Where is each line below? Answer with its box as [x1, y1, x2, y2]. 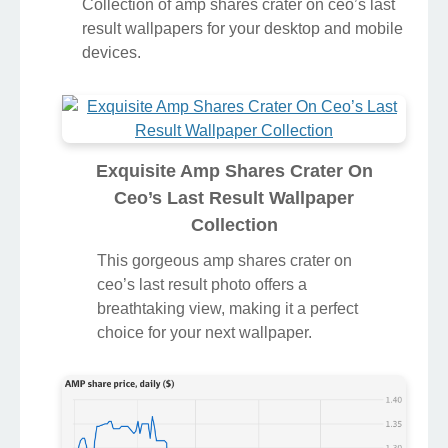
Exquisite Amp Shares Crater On [95, 160, 373, 181]
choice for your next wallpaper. [97, 323, 312, 341]
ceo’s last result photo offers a [97, 275, 307, 293]
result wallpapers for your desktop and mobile [82, 19, 403, 37]
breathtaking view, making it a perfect [97, 299, 358, 317]
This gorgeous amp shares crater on [97, 251, 352, 269]
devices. [82, 43, 141, 61]
